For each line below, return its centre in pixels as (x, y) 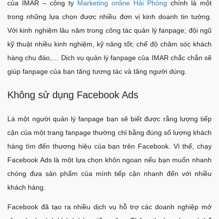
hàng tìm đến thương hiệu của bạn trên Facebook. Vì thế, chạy (109, 146)
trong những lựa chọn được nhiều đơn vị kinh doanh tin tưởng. (109, 16)
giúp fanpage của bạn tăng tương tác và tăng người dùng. (97, 71)
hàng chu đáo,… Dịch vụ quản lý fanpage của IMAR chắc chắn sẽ (109, 57)
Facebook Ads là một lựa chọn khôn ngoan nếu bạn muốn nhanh (109, 160)
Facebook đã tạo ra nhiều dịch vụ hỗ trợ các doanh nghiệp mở (109, 207)
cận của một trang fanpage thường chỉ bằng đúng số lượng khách (109, 132)
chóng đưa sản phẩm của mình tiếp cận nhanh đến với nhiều (109, 173)
